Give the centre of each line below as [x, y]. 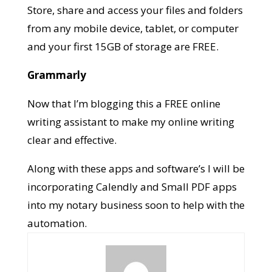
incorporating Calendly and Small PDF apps [132, 187]
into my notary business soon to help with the [136, 205]
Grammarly [56, 75]
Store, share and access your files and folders [135, 10]
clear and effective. [72, 140]
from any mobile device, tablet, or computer [133, 29]
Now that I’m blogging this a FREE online [124, 104]
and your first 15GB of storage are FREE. [123, 47]
